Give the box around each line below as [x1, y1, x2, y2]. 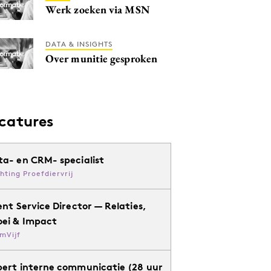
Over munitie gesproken [45, 51, 157, 65]
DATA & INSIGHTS [45, 39, 113, 48]
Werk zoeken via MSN [45, 2, 150, 16]
